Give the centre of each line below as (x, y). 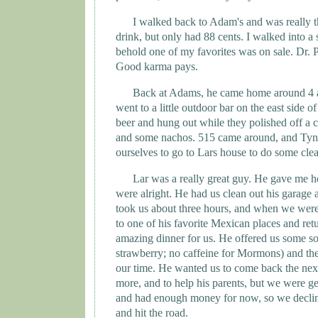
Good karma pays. (157, 67)
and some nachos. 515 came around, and (208, 138)
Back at (151, 93)
